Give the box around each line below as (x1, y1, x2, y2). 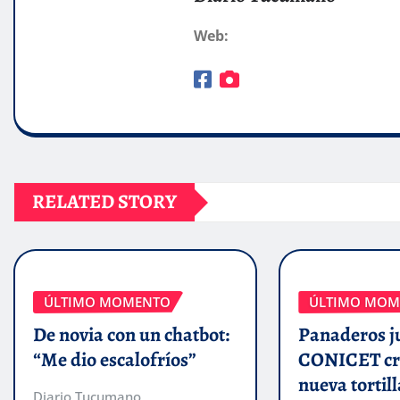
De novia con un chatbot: (33, 321, 229, 348)
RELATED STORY (32, 188, 177, 216)
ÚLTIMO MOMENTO (44, 293, 171, 312)
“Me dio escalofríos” (33, 346, 196, 373)
